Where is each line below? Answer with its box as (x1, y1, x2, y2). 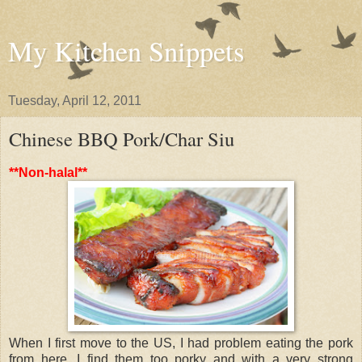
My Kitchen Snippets (8, 32, 244, 69)
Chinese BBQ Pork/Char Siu (9, 125, 234, 152)
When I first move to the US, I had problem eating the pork (9, 335, 353, 350)
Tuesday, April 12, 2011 (8, 94, 141, 107)
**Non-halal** (9, 165, 87, 179)
